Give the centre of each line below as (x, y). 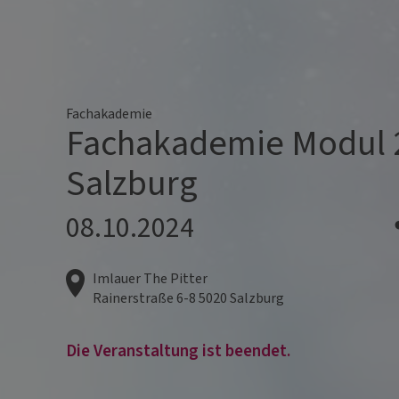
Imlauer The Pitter (151, 279)
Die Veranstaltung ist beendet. (178, 351)
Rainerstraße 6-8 (145, 299)
